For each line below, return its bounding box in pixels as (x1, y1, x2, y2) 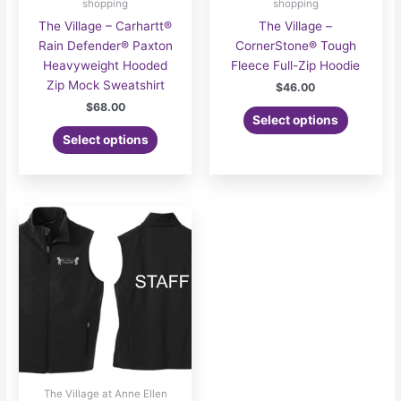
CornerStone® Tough (235, 38, 356, 53)
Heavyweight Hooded (43, 57, 168, 73)
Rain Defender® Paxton (38, 38, 173, 53)
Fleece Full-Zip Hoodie (231, 57, 361, 73)
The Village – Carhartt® (38, 18, 173, 33)
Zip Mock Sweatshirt (46, 77, 165, 92)
